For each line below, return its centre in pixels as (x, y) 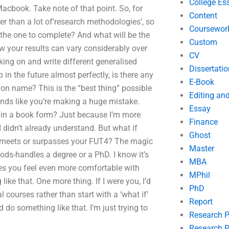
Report (201, 202)
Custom (203, 42)
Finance (203, 122)
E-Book (201, 82)
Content (203, 16)
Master (201, 148)
